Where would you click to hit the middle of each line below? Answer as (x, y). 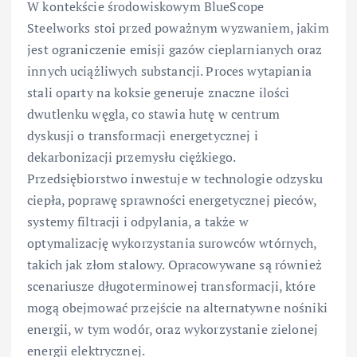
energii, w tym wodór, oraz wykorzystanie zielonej (173, 329)
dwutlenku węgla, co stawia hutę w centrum (153, 114)
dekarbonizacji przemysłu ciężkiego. (131, 157)
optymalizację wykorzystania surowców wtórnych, (172, 243)
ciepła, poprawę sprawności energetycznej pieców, (172, 200)
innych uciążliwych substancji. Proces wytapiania (169, 71)
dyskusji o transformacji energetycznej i (143, 135)
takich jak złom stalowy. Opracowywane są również (175, 264)
